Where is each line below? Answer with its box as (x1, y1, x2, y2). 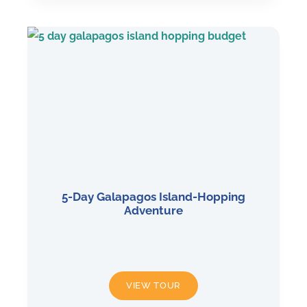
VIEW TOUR (126, 280, 181, 291)
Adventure (124, 204, 183, 218)
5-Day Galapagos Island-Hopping (62, 190, 245, 204)
